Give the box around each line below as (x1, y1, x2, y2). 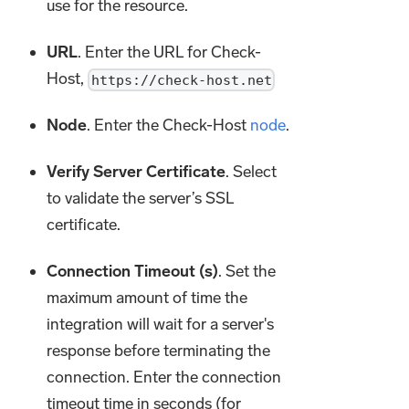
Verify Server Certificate (47, 162, 226, 183)
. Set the (218, 261, 277, 282)
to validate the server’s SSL (47, 188, 235, 209)
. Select (225, 162, 278, 183)
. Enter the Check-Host (87, 115, 251, 136)
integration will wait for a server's (47, 314, 275, 335)
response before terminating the (47, 341, 271, 362)
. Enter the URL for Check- (78, 42, 262, 63)
